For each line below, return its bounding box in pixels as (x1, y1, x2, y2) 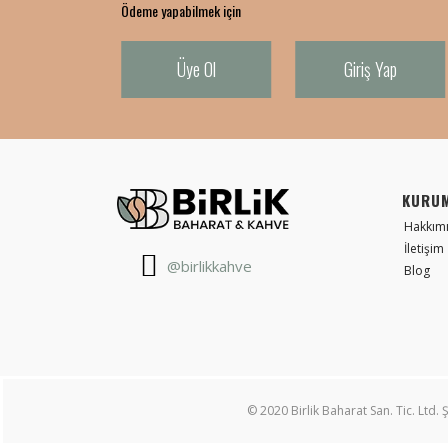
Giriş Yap (343, 56, 397, 83)
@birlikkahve (166, 256, 252, 277)
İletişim (404, 240, 444, 258)
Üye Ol (176, 56, 216, 83)
